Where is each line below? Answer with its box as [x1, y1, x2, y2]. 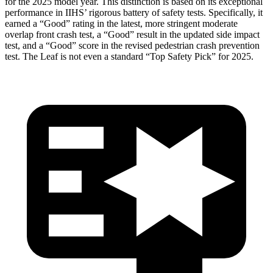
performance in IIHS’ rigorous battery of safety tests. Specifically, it [5, 7, 263, 18]
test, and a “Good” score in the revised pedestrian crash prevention [5, 40, 260, 51]
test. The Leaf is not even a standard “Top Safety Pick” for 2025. [5, 51, 253, 62]
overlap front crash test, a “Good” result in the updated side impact [5, 29, 260, 40]
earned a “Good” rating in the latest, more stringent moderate [5, 18, 238, 29]
